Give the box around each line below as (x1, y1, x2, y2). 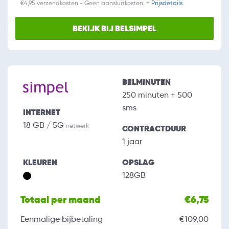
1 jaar (122, 136, 142, 147)
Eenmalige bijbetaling (20, 214, 103, 224)
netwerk (66, 122, 89, 130)
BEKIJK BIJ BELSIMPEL (73, 23, 156, 34)
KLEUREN (23, 157, 57, 168)
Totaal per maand (20, 193, 101, 207)
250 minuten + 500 (122, 90, 192, 100)
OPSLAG (122, 157, 154, 168)
